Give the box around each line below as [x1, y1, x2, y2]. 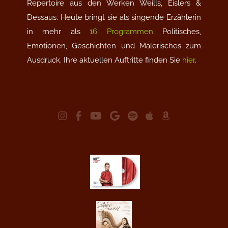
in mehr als [27, 27, 90, 37]
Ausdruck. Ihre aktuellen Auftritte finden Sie [27, 55, 182, 65]
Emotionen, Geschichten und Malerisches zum [27, 41, 201, 51]
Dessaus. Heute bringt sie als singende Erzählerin [27, 13, 201, 22]
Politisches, [153, 27, 202, 37]
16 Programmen [90, 27, 153, 37]
